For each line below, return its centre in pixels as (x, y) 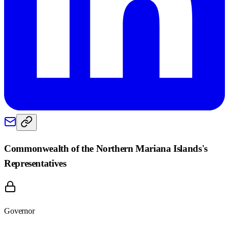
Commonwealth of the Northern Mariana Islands (103, 148)
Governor (19, 211)
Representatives (35, 163)
